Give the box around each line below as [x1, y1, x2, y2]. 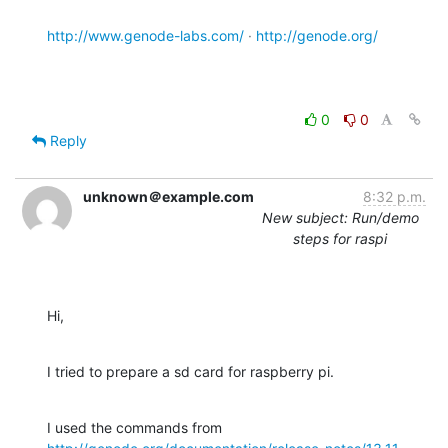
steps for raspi [293, 230, 387, 248]
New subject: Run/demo [261, 209, 419, 227]
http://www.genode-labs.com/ [47, 27, 244, 45]
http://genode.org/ [256, 27, 378, 45]
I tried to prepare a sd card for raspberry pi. [47, 363, 334, 381]
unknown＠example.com [83, 188, 254, 206]
